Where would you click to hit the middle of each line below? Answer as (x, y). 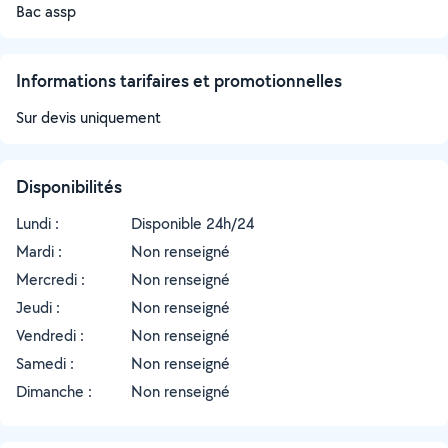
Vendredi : (50, 335)
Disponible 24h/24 (192, 223)
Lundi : (37, 223)
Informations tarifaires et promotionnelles (179, 80)
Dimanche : (54, 391)
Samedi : (45, 363)
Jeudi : (38, 307)
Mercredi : (50, 279)
